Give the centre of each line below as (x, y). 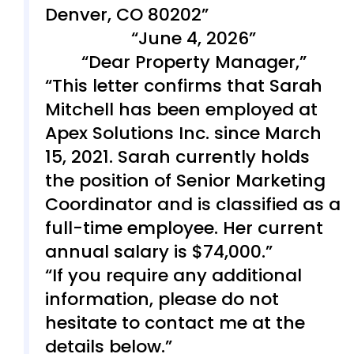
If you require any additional (177, 275)
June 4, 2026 (194, 38)
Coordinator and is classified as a (193, 204)
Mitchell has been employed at (181, 109)
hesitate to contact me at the (175, 322)
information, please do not (162, 299)
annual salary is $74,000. (155, 251)
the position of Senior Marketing (185, 180)
